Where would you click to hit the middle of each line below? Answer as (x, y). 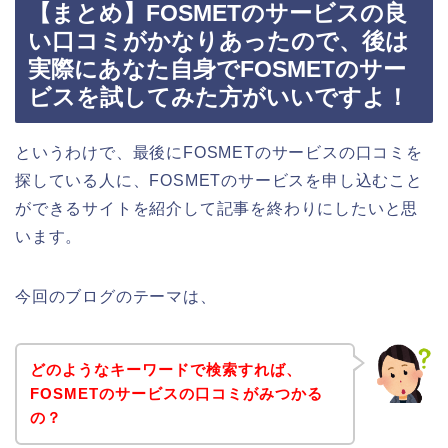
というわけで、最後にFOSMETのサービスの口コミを (219, 153)
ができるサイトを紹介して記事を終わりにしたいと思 (217, 209)
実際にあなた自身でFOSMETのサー (217, 69)
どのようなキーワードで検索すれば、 (165, 369)
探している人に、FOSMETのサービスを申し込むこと (219, 181)
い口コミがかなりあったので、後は (218, 41)
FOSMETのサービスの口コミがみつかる (176, 393)
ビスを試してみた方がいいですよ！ (218, 97)
